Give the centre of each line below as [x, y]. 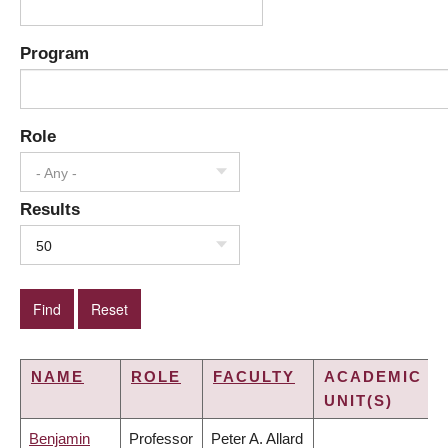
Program [54, 53]
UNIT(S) [358, 401]
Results [50, 209]
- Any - [56, 173]
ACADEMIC [373, 377]
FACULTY [254, 377]
